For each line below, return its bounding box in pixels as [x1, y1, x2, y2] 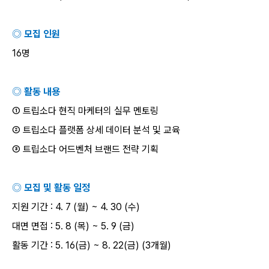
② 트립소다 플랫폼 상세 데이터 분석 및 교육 [12, 124, 180, 136]
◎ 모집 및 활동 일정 [12, 182, 90, 193]
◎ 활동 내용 [12, 86, 60, 97]
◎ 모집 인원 [12, 28, 60, 40]
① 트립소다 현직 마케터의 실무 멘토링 [12, 105, 159, 116]
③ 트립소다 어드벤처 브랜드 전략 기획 [12, 144, 159, 155]
